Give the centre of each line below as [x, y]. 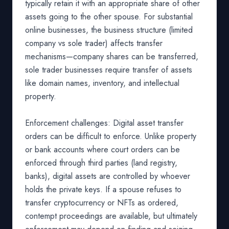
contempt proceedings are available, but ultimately [111, 216]
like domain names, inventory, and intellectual [102, 83]
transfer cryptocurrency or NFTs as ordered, [102, 203]
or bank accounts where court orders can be [102, 150]
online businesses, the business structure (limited [109, 30]
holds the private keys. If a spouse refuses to [103, 189]
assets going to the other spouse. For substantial [109, 17]
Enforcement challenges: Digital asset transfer [104, 123]
